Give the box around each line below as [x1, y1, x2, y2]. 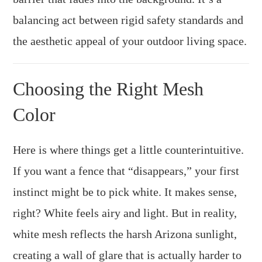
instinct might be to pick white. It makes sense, [13, 185, 237, 198]
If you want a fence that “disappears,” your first [13, 164, 240, 177]
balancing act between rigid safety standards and [13, 13, 244, 26]
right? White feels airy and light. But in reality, [13, 206, 237, 219]
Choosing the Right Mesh [13, 78, 204, 99]
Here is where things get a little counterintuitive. [13, 143, 244, 156]
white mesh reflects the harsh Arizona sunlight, [13, 227, 237, 240]
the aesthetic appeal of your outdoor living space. [13, 34, 247, 47]
